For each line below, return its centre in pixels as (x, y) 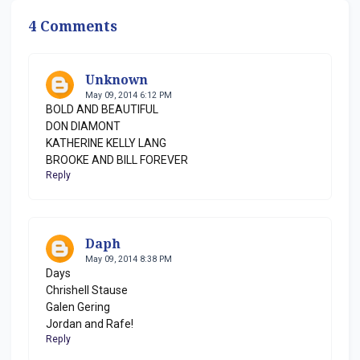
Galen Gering (78, 307)
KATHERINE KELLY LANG (106, 143)
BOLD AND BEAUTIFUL (102, 109)
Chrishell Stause (87, 290)
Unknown (117, 80)
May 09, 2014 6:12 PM (129, 95)
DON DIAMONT (83, 126)
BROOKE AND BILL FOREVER (117, 160)
